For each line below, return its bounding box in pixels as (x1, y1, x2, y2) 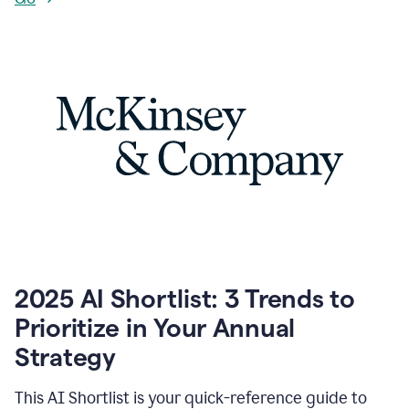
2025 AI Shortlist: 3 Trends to (15, 285, 355, 312)
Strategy (15, 343, 116, 371)
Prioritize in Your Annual (15, 314, 295, 341)
